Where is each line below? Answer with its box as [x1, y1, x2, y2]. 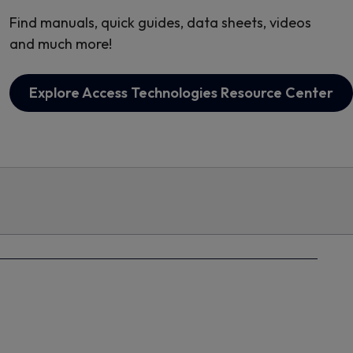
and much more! [9, 35, 112, 53]
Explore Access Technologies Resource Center [28, 84, 333, 102]
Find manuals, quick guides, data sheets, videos [9, 13, 311, 32]
